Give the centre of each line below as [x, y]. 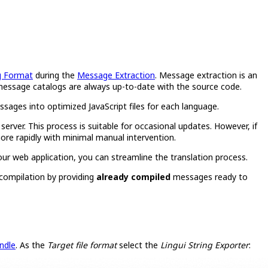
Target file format [82, 245]
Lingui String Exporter [205, 245]
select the [138, 245]
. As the [31, 245]
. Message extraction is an [206, 75]
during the [55, 75]
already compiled [133, 177]
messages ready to [209, 177]
